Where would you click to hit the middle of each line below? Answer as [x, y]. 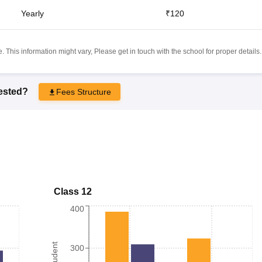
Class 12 [73, 191]
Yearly [32, 13]
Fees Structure [83, 92]
